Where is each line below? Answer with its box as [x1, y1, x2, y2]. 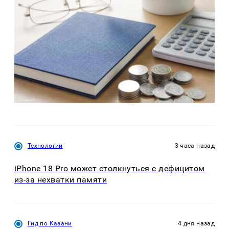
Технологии [28, 142, 63, 150]
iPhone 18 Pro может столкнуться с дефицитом [14, 164, 205, 174]
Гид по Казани [28, 219, 72, 227]
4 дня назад [178, 219, 215, 227]
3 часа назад [174, 142, 215, 150]
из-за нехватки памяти [14, 175, 107, 185]
